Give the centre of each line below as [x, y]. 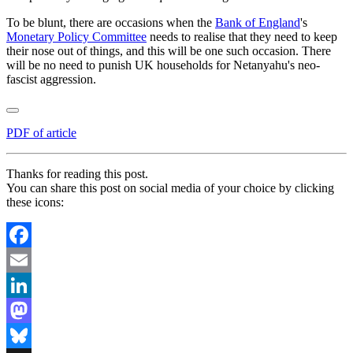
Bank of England [258, 22]
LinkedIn [29, 310]
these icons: [35, 202]
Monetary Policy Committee [76, 36]
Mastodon [31, 335]
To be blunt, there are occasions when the [111, 22]
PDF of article [41, 132]
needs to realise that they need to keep [242, 36]
